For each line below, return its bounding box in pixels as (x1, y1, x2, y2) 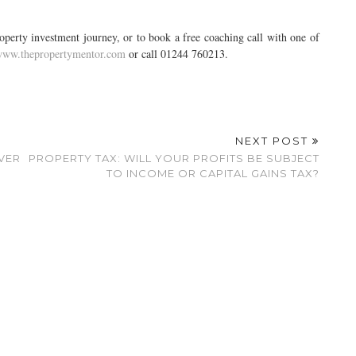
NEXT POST (235, 134, 312, 147)
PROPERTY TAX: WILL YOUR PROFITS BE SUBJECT (29, 152, 319, 164)
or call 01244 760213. (126, 46, 228, 61)
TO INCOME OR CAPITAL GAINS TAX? (106, 167, 319, 180)
